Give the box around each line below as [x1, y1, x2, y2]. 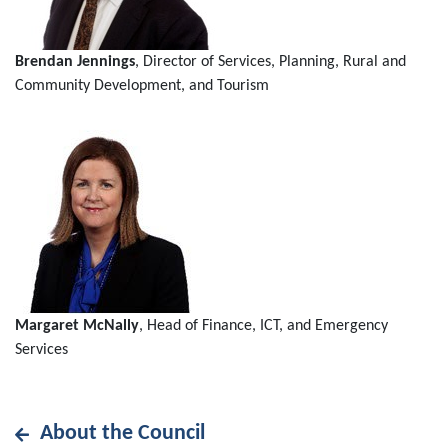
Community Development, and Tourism [15, 78, 269, 94]
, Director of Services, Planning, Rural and [135, 54, 406, 70]
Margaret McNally [15, 318, 139, 334]
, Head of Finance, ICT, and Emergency [139, 318, 388, 334]
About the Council [40, 423, 206, 444]
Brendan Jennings [15, 54, 135, 70]
